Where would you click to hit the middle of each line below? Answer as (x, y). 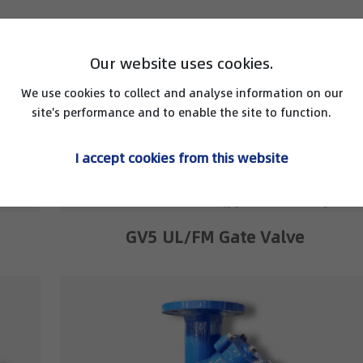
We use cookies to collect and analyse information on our (181, 93)
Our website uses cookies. (181, 63)
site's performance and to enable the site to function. (181, 112)
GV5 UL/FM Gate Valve (214, 238)
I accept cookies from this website (181, 158)
